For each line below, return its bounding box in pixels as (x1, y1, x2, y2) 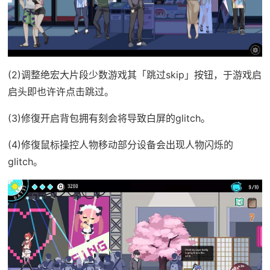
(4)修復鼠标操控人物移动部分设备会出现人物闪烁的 (7, 138, 233, 151)
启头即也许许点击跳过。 (7, 85, 114, 98)
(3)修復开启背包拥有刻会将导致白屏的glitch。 (7, 111, 210, 124)
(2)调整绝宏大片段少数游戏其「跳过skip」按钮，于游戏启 (7, 68, 262, 81)
